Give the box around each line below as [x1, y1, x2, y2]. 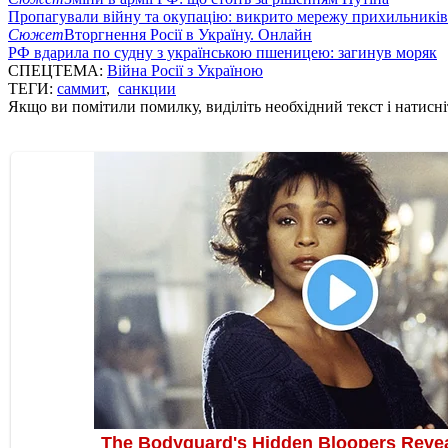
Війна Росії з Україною [107, 61, 263, 79]
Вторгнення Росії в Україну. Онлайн [64, 25, 312, 43]
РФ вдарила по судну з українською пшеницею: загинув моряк [8, 43, 437, 61]
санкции [118, 79, 176, 97]
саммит [57, 79, 106, 97]
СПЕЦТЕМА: [8, 61, 107, 79]
